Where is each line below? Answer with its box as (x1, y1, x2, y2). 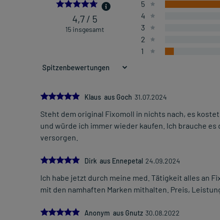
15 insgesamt (65, 25, 104, 34)
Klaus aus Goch (84, 93, 132, 102)
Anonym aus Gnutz (84, 209, 143, 218)
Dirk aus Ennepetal (84, 157, 143, 165)
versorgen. (40, 133, 78, 142)
